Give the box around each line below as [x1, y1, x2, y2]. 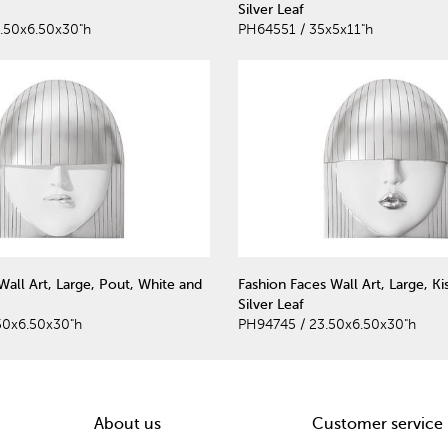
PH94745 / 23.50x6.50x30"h [238, 316, 416, 332]
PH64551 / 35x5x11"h [238, 22, 373, 38]
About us [93, 414, 161, 433]
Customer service [311, 414, 443, 433]
